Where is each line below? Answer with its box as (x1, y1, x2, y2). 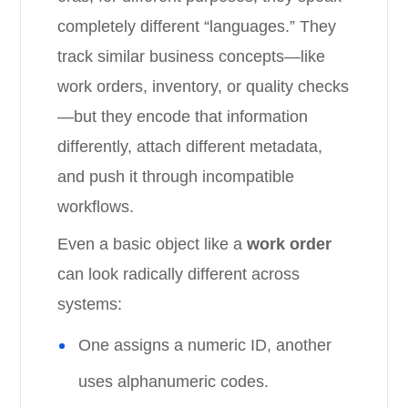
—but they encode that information (57, 107, 309, 126)
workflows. (57, 198, 135, 216)
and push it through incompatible (57, 168, 295, 186)
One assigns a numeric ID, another (78, 336, 332, 354)
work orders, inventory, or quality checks (57, 77, 350, 96)
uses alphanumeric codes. (78, 372, 270, 391)
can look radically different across (57, 265, 301, 283)
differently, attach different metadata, (57, 138, 323, 156)
